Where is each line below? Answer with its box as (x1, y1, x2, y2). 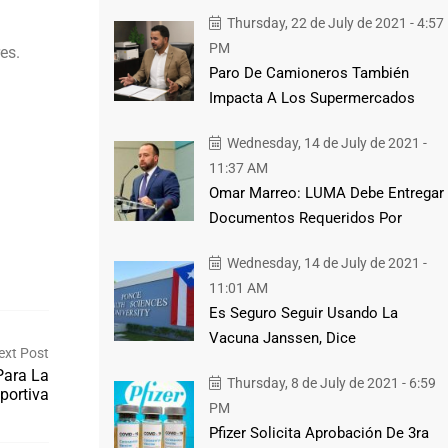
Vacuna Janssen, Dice (208, 328, 356, 347)
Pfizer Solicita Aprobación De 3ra (208, 423, 429, 442)
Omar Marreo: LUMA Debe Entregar (208, 183, 444, 202)
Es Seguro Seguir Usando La (208, 303, 398, 322)
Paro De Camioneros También (208, 63, 409, 82)
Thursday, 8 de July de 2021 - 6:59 (223, 374, 436, 391)
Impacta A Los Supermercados (208, 88, 415, 107)
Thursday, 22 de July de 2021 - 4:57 (223, 14, 444, 31)
